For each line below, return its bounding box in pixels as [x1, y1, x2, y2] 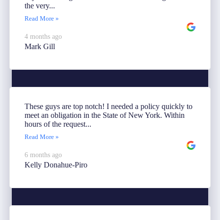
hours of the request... [25, 119, 91, 128]
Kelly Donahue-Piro [25, 160, 87, 169]
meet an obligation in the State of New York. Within [25, 110, 185, 119]
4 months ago [25, 32, 62, 40]
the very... [25, 1, 55, 10]
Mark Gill [25, 42, 55, 51]
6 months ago [25, 151, 62, 159]
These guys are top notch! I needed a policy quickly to [25, 102, 192, 110]
